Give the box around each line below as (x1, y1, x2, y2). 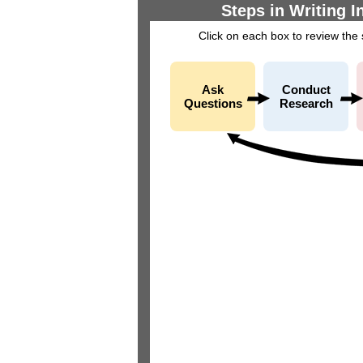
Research (279, 96, 333, 110)
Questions (183, 96, 242, 110)
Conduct (281, 83, 331, 96)
